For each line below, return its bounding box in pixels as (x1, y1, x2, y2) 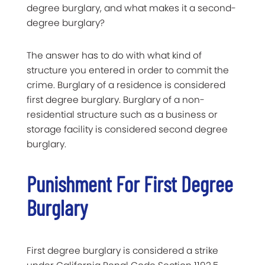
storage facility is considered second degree (27, 122, 228, 135)
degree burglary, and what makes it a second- (27, 1, 236, 14)
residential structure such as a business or (27, 108, 218, 121)
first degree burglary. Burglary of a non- (27, 93, 205, 106)
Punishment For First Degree (27, 170, 233, 196)
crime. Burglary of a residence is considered (27, 78, 225, 91)
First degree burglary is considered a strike (27, 244, 218, 257)
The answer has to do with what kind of (27, 49, 202, 62)
